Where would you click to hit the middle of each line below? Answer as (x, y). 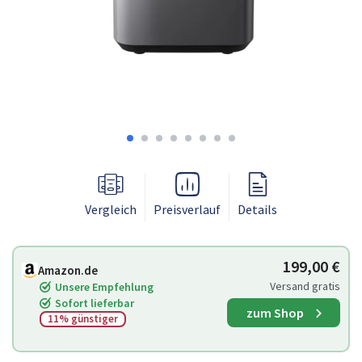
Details (257, 209)
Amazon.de (68, 270)
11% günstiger (83, 319)
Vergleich (111, 209)
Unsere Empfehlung (104, 287)
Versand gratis (305, 286)
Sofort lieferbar (95, 303)
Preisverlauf (187, 209)
